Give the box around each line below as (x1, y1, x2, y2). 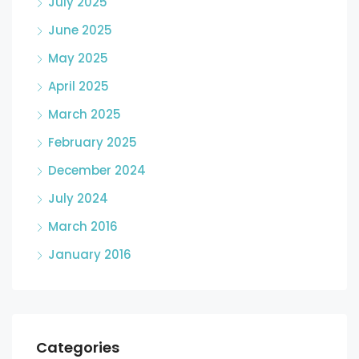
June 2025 (48, 22, 112, 38)
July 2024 (48, 190, 108, 207)
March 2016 (48, 218, 118, 235)
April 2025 (48, 78, 109, 95)
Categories (36, 337, 119, 357)
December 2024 (48, 162, 146, 179)
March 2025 (48, 106, 121, 123)
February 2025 (48, 134, 137, 151)
